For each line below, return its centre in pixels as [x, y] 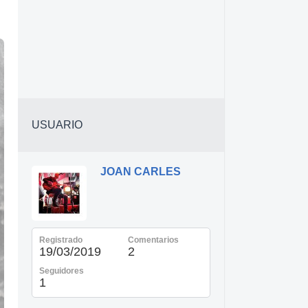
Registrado [61, 240]
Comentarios [153, 240]
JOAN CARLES [141, 172]
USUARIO [57, 125]
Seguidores [62, 271]
